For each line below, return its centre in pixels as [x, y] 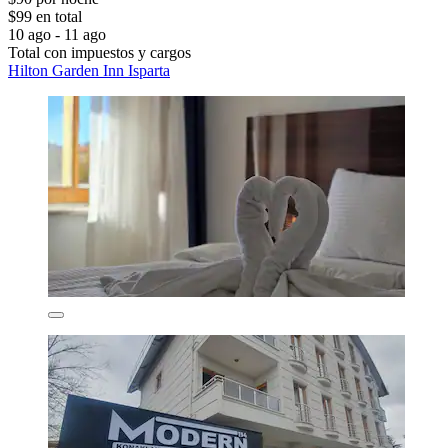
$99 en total [45, 17]
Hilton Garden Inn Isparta [89, 71]
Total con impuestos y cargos [99, 53]
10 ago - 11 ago [57, 35]
